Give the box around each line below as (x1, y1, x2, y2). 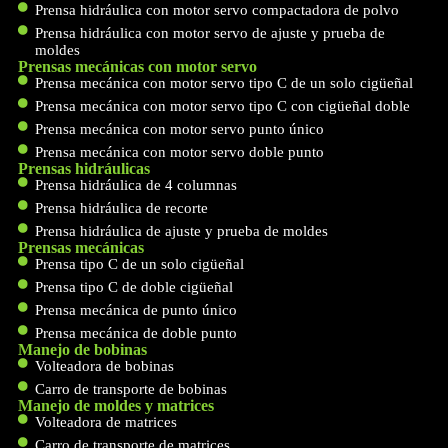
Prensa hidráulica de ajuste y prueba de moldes (35, 222, 329, 239)
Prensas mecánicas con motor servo (17, 57, 257, 75)
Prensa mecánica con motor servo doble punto (35, 143, 325, 160)
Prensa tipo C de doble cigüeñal (35, 278, 234, 295)
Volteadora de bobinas (35, 357, 175, 374)
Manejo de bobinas (17, 340, 147, 358)
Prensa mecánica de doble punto (35, 324, 238, 341)
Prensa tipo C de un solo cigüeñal (35, 255, 245, 272)
